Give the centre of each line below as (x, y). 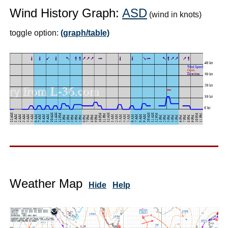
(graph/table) (85, 33)
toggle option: (35, 33)
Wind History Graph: (66, 13)
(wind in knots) (174, 14)
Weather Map (46, 183)
